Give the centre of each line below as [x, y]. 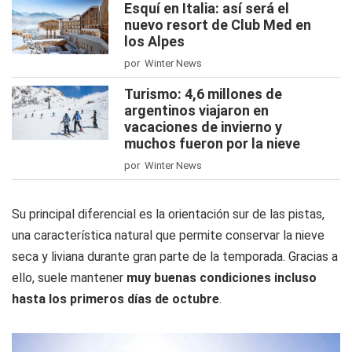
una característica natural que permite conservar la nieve [168, 235]
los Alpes [154, 41]
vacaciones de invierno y [203, 126]
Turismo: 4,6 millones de [203, 93]
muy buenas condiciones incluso [222, 277]
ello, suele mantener [69, 277]
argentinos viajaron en [196, 110]
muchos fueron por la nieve [212, 143]
